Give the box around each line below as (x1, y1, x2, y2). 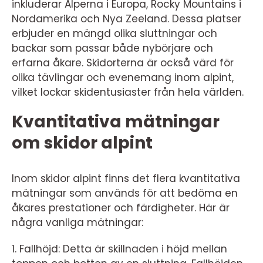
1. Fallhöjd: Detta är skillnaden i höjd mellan (12, 242, 227, 256)
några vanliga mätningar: (12, 215, 143, 230)
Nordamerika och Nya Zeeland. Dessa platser (12, 12, 241, 26)
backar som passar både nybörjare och (12, 41, 213, 55)
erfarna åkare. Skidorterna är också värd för (12, 56, 234, 70)
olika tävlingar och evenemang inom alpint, (12, 70, 234, 85)
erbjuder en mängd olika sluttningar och (12, 26, 217, 41)
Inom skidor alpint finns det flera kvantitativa (12, 171, 240, 186)
